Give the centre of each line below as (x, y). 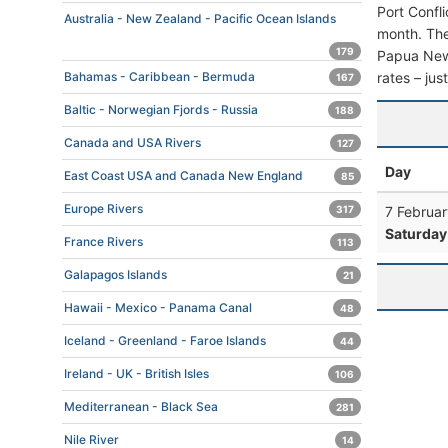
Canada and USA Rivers (132, 142)
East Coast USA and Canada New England (183, 175)
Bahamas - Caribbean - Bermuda (159, 76)
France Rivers (103, 241)
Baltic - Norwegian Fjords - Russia (161, 109)
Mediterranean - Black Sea (141, 406)
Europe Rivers (103, 208)
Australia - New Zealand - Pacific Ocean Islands (200, 18)
